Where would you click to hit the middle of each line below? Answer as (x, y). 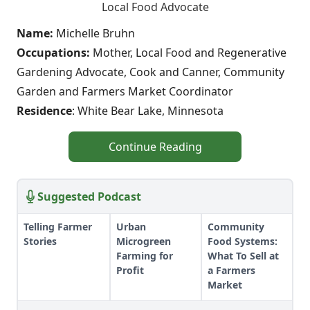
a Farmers (231, 270)
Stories (40, 241)
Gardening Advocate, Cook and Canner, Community (151, 72)
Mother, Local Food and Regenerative (188, 53)
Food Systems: (243, 241)
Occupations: (53, 53)
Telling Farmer (58, 227)
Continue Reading (155, 147)
